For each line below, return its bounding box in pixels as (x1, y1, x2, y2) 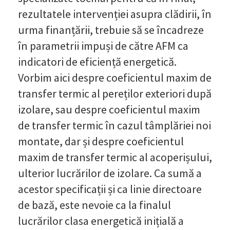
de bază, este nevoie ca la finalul (18, 197, 171, 212)
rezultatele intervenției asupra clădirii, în (18, 6, 212, 21)
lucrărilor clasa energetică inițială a (18, 213, 184, 228)
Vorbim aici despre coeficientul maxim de (18, 70, 212, 85)
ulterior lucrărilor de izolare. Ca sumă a (18, 165, 202, 180)
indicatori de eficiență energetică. (18, 54, 177, 69)
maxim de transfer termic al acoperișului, (18, 149, 212, 164)
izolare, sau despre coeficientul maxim (18, 102, 200, 117)
